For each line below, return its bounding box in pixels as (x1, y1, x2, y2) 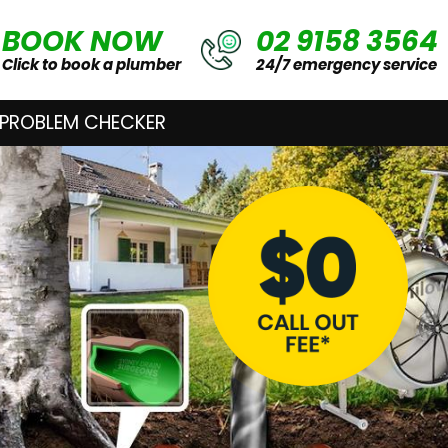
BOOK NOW (2, 22, 162, 61)
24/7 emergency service (256, 54, 437, 75)
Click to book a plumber (2, 54, 181, 75)
